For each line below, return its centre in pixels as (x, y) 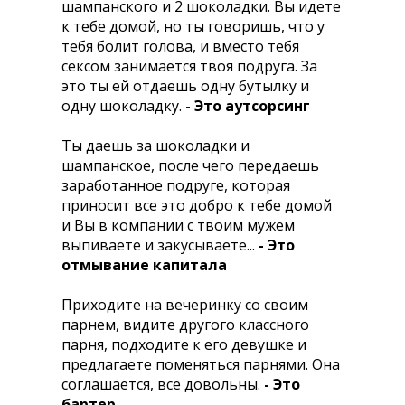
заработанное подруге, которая (176, 185)
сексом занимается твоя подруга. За (189, 66)
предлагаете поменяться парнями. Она (201, 364)
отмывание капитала (144, 265)
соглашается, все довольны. (163, 384)
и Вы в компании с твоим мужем (178, 225)
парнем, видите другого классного (185, 325)
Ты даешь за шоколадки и (155, 146)
